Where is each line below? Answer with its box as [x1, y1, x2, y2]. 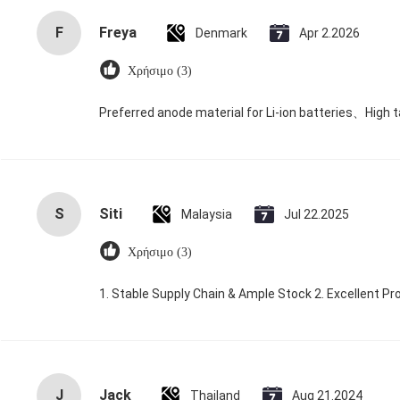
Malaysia [181, 206, 232, 221]
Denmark [196, 25, 247, 40]
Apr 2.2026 [299, 25, 360, 40]
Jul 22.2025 [284, 206, 349, 221]
